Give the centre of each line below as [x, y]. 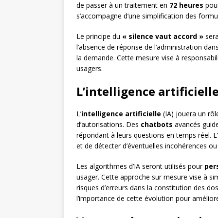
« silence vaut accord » [163, 36]
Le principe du [99, 36]
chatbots [157, 125]
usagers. [90, 69]
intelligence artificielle [121, 114]
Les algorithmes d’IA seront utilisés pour [140, 166]
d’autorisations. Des [109, 125]
